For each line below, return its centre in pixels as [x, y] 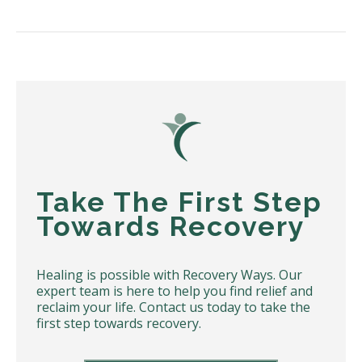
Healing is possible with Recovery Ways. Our [169, 274]
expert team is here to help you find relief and [175, 290]
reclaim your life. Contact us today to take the [173, 307]
